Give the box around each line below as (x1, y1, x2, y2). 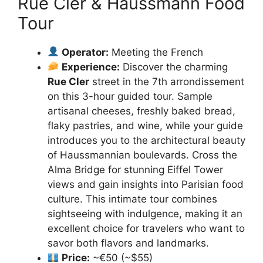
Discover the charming (120, 60, 228, 73)
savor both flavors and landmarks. (48, 237, 209, 249)
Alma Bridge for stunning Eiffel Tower (48, 163, 223, 176)
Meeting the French (109, 46, 204, 58)
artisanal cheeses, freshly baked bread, (48, 104, 235, 117)
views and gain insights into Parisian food (48, 178, 244, 190)
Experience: (62, 60, 120, 73)
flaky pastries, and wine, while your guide (48, 119, 243, 131)
